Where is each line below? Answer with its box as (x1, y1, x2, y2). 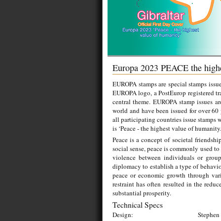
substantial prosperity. (112, 188, 173, 197)
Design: (112, 210, 133, 219)
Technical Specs (112, 200, 163, 210)
